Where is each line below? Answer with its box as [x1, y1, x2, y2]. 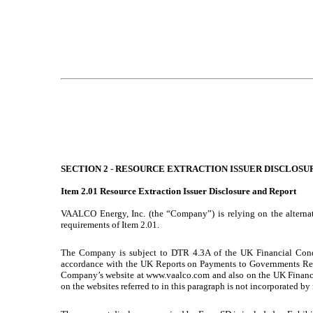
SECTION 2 [61, 163, 110, 174]
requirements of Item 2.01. [61, 219, 159, 230]
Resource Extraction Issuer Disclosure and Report [100, 185, 296, 196]
